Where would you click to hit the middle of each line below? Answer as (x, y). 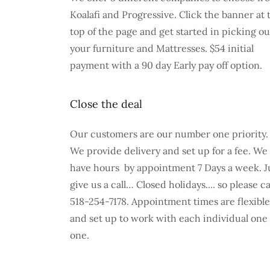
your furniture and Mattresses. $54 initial (162, 48)
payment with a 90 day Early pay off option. (167, 65)
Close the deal (106, 104)
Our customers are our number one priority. (169, 134)
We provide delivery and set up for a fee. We (169, 151)
